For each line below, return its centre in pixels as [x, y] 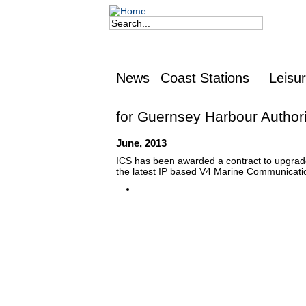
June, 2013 [141, 143]
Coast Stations [205, 78]
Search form [141, 40]
